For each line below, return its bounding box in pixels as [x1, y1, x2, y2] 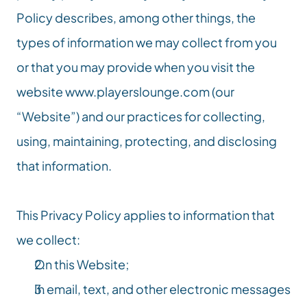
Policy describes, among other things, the [16, 10, 256, 25]
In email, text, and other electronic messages [34, 281, 291, 297]
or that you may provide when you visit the [16, 59, 255, 75]
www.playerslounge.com [65, 84, 210, 99]
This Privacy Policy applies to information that [16, 207, 275, 223]
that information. [16, 158, 112, 173]
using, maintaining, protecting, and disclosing [16, 133, 277, 149]
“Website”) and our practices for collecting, [16, 108, 265, 124]
